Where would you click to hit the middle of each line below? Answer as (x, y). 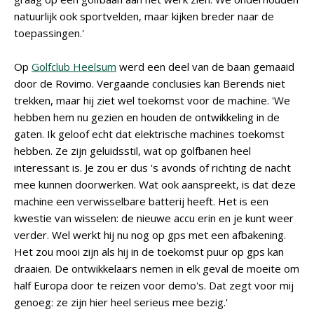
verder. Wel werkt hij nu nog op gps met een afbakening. (150, 235)
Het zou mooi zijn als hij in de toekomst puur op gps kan (149, 252)
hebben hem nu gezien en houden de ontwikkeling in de (147, 117)
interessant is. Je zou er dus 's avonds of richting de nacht (152, 168)
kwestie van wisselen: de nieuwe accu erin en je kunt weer (154, 218)
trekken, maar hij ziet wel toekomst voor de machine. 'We (152, 100)
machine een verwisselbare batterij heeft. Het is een (141, 201)
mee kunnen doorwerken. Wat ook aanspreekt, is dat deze (155, 184)
